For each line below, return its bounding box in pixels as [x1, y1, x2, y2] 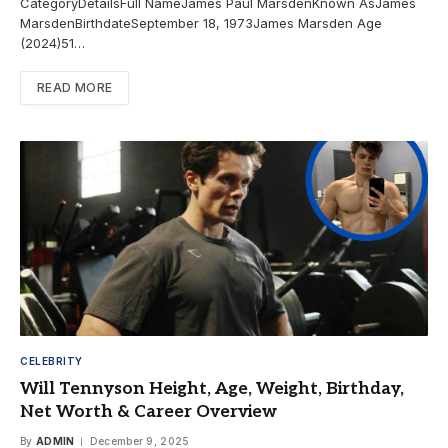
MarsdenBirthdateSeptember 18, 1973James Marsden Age [20, 15, 382, 32]
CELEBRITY [20, 355, 83, 368]
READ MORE [37, 80, 113, 96]
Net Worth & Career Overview [20, 402, 277, 423]
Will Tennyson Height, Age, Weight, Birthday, [20, 379, 404, 400]
